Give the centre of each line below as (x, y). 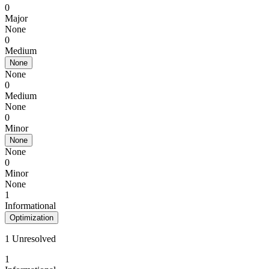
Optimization (32, 218)
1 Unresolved (30, 239)
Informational (30, 206)
